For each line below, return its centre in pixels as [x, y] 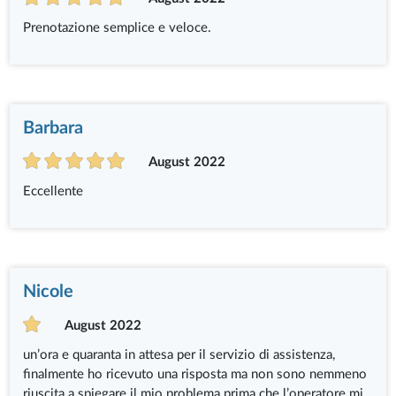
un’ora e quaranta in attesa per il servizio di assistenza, [179, 355]
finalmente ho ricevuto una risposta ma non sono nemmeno [195, 375]
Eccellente [53, 192]
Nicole [49, 292]
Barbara [53, 129]
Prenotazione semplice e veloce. [118, 28]
